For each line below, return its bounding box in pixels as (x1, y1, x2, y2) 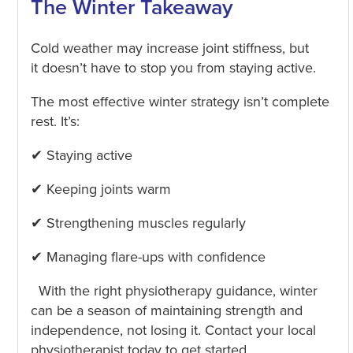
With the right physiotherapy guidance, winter (38, 281, 318, 299)
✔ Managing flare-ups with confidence (30, 247, 266, 266)
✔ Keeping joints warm (30, 180, 171, 198)
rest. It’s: (30, 112, 80, 130)
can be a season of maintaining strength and (30, 301, 303, 319)
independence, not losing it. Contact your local (30, 321, 316, 339)
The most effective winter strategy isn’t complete (30, 92, 329, 110)
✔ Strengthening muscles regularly (30, 214, 246, 232)
